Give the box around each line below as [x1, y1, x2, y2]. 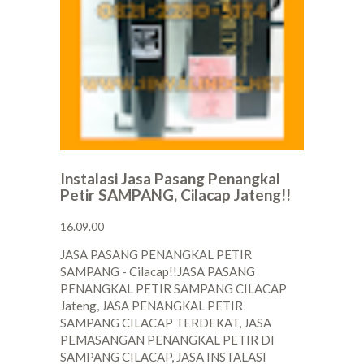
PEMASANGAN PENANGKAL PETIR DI [60, 332, 275, 348]
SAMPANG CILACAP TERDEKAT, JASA [60, 315, 271, 331]
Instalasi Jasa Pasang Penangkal [60, 169, 280, 188]
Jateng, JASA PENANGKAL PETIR [60, 298, 243, 314]
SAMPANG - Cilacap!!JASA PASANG [60, 264, 255, 279]
